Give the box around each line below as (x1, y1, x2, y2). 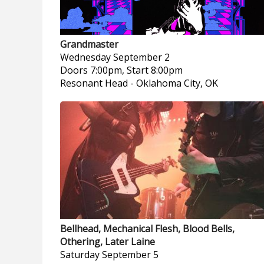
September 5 (102, 248, 159, 261)
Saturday (60, 248, 100, 261)
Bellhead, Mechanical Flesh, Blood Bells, (60, 222, 235, 235)
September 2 (113, 51, 170, 64)
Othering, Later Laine (60, 235, 155, 248)
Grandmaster (60, 38, 118, 51)
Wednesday (60, 51, 111, 64)
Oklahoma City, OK (136, 77, 218, 90)
